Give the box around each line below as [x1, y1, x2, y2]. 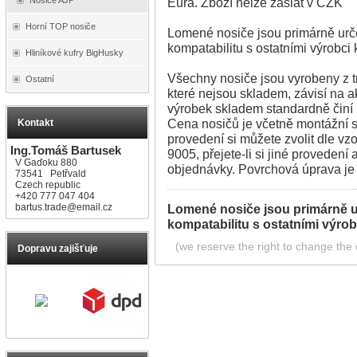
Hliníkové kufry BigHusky [25, 47, 124, 57]
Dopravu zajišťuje [18, 242, 98, 254]
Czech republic [10, 178, 80, 190]
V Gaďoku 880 [10, 156, 77, 168]
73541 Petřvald [10, 167, 86, 179]
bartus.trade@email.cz [15, 201, 112, 213]
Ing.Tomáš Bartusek [10, 143, 121, 157]
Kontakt [18, 116, 53, 128]
